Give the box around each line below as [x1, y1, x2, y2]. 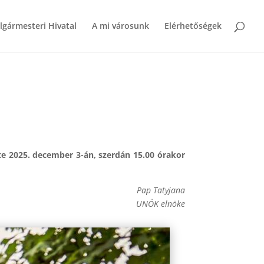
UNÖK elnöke [136, 197, 185, 209]
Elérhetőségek [164, 20, 222, 31]
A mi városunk [92, 20, 149, 31]
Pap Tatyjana [136, 184, 185, 196]
